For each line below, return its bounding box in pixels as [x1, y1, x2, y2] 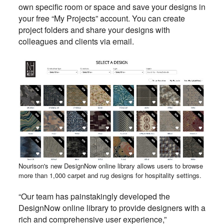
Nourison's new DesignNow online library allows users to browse [18, 160, 203, 170]
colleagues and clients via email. [18, 35, 134, 47]
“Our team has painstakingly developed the [18, 190, 170, 202]
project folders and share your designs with [18, 23, 170, 35]
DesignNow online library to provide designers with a [18, 201, 205, 213]
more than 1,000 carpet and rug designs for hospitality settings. [18, 170, 201, 180]
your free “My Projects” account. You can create [18, 12, 185, 24]
